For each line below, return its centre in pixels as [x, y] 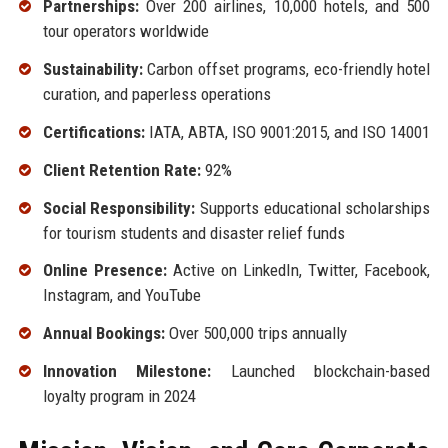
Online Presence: [104, 270]
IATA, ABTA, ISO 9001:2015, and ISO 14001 [287, 131]
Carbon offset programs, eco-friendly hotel [286, 69]
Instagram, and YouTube [121, 295]
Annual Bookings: [103, 333]
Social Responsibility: [119, 207]
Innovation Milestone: [127, 370]
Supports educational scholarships [313, 207]
